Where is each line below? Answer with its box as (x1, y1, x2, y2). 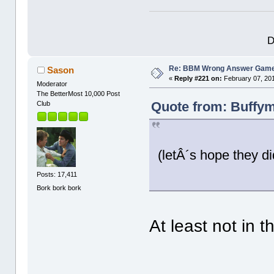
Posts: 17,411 (37, 171, 78, 179)
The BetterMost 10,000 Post (37, 89, 120, 97)
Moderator (37, 80, 68, 87)
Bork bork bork (37, 183, 82, 191)
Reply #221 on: (174, 74, 223, 82)
